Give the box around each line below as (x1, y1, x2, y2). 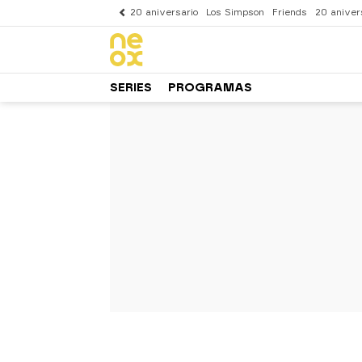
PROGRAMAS (168, 80, 252, 95)
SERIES (110, 80, 152, 95)
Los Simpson (206, 7, 264, 18)
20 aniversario (130, 7, 198, 18)
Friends (272, 7, 307, 18)
